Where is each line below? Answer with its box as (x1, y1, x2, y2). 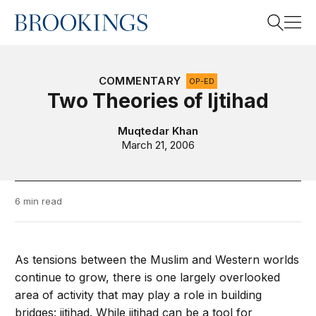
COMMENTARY (98, 74, 181, 87)
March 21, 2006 (121, 138, 195, 152)
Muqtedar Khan (118, 124, 198, 138)
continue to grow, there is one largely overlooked (15, 270, 281, 284)
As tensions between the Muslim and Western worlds (15, 253, 300, 267)
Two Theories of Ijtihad (47, 89, 269, 113)
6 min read (15, 195, 63, 207)
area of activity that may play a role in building (15, 288, 262, 302)
